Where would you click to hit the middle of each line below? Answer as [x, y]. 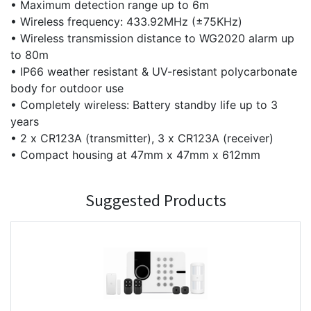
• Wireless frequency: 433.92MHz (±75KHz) [126, 22]
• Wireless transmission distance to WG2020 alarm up [152, 38]
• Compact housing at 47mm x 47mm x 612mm [135, 155]
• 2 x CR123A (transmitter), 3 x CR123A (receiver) [142, 138]
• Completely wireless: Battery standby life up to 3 [144, 105]
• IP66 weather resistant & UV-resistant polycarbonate [154, 72]
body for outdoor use [67, 88]
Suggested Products [155, 200]
